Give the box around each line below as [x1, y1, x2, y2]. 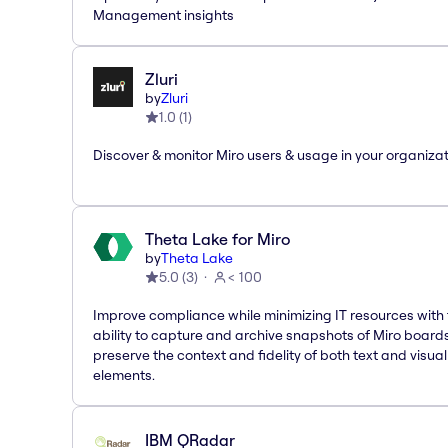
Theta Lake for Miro [145, 228, 290, 249]
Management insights [93, 5, 234, 24]
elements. [93, 365, 155, 384]
